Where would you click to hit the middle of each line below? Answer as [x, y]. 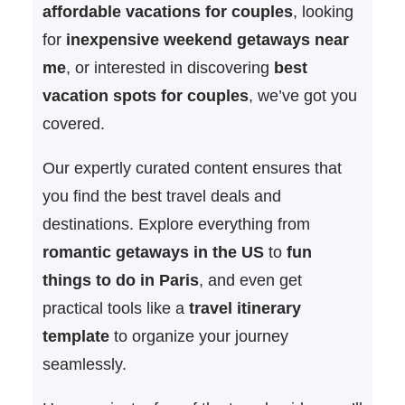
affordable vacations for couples [167, 11]
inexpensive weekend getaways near [207, 39]
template [75, 336]
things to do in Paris [120, 280]
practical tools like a [115, 308]
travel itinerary [245, 308]
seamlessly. [84, 364]
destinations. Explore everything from [176, 224]
